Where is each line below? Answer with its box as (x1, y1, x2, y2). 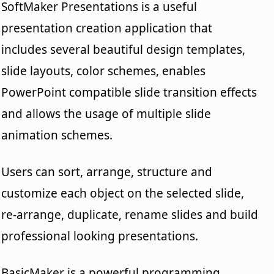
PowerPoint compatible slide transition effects (1, 84, 257, 100)
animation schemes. (1, 127, 113, 143)
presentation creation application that (1, 20, 213, 36)
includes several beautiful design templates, (1, 41, 246, 57)
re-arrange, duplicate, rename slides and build (1, 206, 259, 223)
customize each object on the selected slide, (1, 185, 245, 201)
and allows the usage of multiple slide (1, 105, 212, 122)
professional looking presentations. (1, 228, 199, 244)
